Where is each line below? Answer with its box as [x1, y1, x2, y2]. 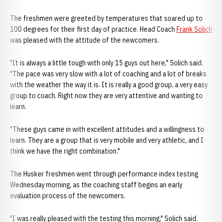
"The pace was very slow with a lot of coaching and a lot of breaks [10, 69, 207, 78]
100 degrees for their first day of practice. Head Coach [10, 25, 176, 34]
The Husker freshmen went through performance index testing [10, 169, 198, 178]
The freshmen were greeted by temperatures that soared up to [10, 14, 203, 23]
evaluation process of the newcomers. [10, 191, 125, 200]
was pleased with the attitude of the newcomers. [10, 36, 159, 45]
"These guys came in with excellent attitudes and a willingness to [10, 125, 204, 134]
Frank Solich [176, 25, 212, 34]
